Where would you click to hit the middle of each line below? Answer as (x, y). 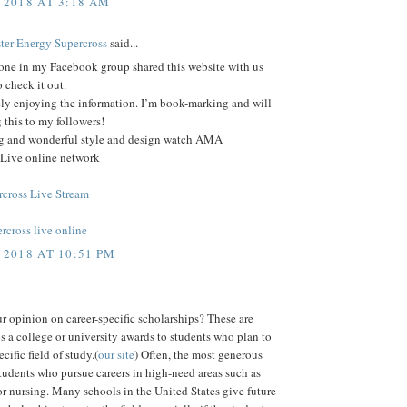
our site (116, 355)
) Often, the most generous (199, 355)
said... (123, 42)
